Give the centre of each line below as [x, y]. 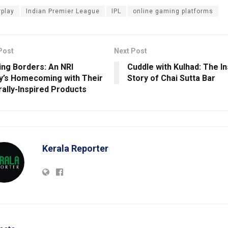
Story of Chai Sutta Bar [171, 78]
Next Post [131, 51]
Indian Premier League [63, 11]
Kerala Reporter [75, 149]
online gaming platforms [173, 11]
